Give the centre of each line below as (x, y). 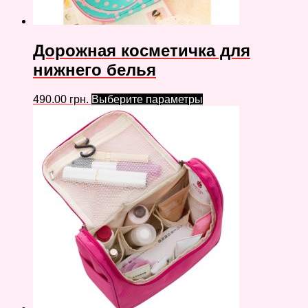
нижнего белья (95, 69)
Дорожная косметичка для (142, 50)
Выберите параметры (147, 99)
